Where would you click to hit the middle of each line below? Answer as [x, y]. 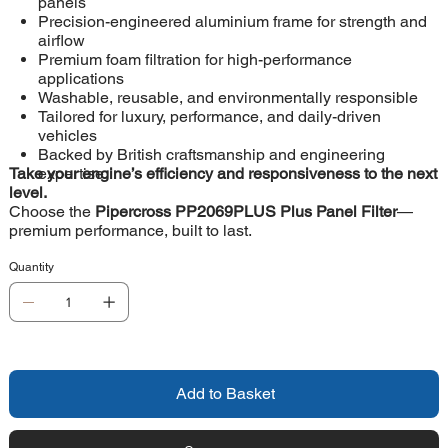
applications [80, 79]
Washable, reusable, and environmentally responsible [227, 98]
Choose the [51, 212]
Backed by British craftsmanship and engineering [211, 155]
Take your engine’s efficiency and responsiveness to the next [222, 174]
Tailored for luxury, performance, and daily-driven [209, 117]
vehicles [67, 136]
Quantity [31, 267]
